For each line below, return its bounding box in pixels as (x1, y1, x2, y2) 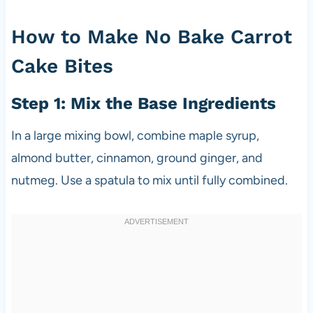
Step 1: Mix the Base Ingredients (10, 93, 276, 113)
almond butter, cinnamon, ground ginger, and (10, 150, 263, 166)
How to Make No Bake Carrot (10, 24, 292, 48)
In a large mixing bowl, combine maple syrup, (10, 127, 259, 143)
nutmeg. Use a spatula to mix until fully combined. (10, 172, 288, 188)
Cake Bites (10, 54, 113, 78)
